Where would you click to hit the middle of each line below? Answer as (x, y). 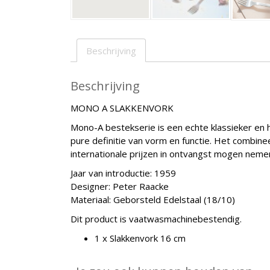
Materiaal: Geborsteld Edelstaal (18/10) (153, 199)
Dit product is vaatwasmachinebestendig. (156, 218)
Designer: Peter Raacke (120, 186)
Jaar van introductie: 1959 (123, 173)
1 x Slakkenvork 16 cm (140, 238)
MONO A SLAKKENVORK (122, 108)
